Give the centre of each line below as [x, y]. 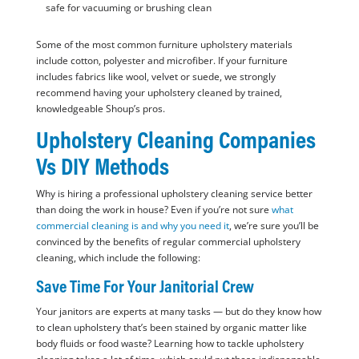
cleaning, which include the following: [118, 258]
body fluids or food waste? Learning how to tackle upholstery [169, 344]
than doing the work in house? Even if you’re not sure [153, 210]
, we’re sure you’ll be [274, 226]
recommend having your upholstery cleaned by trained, [159, 93]
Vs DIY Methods [102, 166]
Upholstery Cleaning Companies [175, 140]
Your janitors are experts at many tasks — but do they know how [178, 312]
